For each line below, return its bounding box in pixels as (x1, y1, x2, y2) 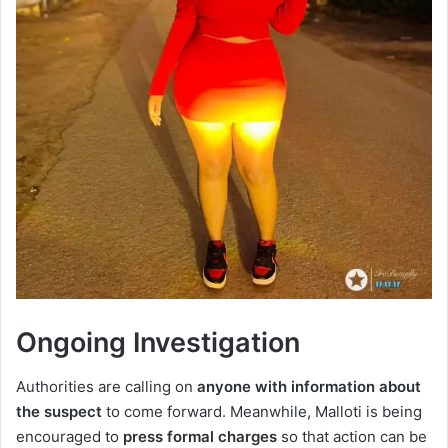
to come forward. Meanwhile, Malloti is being (102, 402, 422, 422)
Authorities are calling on (16, 377, 197, 397)
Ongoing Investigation (16, 325, 300, 359)
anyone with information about (197, 377, 421, 397)
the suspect (16, 402, 102, 422)
